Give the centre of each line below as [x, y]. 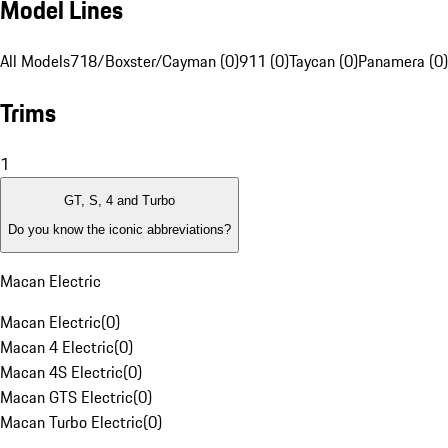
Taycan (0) [323, 61]
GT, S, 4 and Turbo [119, 201]
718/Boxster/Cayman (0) [154, 61]
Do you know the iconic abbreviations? [119, 229]
